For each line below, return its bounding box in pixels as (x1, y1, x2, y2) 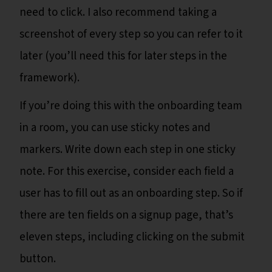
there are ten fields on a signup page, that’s (19, 206, 233, 223)
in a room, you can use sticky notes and (19, 119, 211, 136)
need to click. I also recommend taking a (19, 4, 217, 21)
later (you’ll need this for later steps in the (19, 47, 227, 64)
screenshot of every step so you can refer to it (19, 25, 243, 42)
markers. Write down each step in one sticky (19, 141, 236, 158)
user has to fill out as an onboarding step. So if (19, 185, 243, 202)
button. (19, 250, 56, 267)
